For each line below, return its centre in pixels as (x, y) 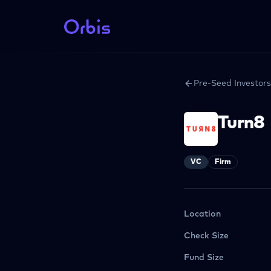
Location (202, 214)
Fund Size (204, 258)
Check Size (206, 236)
